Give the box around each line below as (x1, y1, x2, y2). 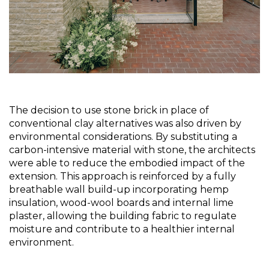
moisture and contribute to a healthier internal (9, 223, 235, 235)
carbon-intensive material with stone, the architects (9, 144, 255, 156)
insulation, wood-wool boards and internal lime (9, 197, 234, 209)
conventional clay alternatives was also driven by (9, 118, 241, 130)
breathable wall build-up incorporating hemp (9, 184, 229, 196)
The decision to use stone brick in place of (9, 104, 209, 116)
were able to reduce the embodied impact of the (9, 157, 245, 169)
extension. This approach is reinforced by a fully (9, 171, 236, 183)
